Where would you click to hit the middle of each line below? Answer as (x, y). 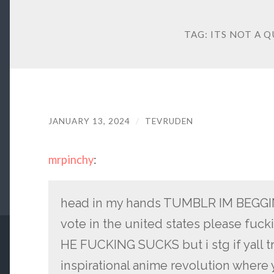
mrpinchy (71, 159)
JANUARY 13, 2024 (89, 121)
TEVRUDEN (169, 121)
